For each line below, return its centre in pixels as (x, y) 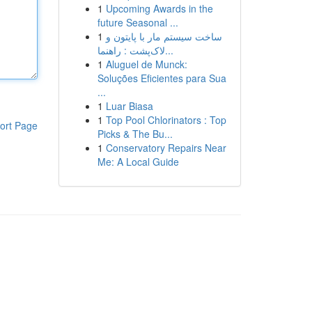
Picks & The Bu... (135, 134)
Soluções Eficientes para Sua (162, 78)
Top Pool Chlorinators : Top (166, 120)
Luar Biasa (129, 106)
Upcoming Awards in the (159, 8)
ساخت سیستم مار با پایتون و (164, 36)
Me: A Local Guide (138, 162)
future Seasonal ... (138, 22)
